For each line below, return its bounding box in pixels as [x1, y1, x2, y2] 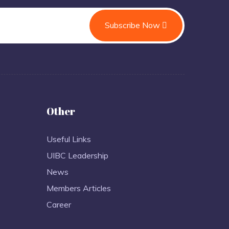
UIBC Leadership [47, 150, 108, 161]
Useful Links [47, 133, 91, 144]
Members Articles [47, 182, 111, 193]
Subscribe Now [105, 20, 162, 31]
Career [47, 199, 71, 210]
